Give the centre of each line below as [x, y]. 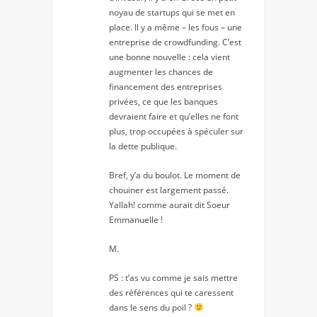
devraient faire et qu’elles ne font [174, 116]
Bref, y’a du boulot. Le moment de [175, 175]
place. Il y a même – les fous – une [175, 27]
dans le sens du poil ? [151, 307]
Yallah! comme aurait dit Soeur [169, 204]
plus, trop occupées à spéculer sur [176, 131]
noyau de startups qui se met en [172, 12]
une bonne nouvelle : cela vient [169, 57]
